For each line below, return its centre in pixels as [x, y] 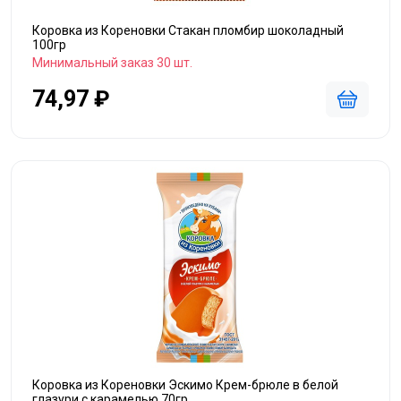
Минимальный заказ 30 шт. [112, 63]
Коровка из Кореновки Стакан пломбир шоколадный [188, 30]
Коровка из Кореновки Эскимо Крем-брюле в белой [185, 385]
